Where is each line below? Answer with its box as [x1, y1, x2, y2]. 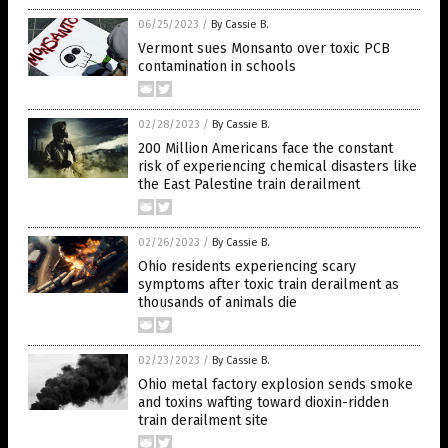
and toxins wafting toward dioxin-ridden [138, 394, 389, 411]
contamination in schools [138, 58, 296, 75]
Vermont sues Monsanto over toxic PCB [138, 40, 390, 57]
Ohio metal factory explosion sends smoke [138, 376, 413, 393]
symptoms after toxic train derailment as [138, 276, 399, 293]
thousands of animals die [138, 294, 297, 311]
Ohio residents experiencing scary [138, 258, 356, 275]
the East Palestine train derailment [138, 176, 360, 193]
